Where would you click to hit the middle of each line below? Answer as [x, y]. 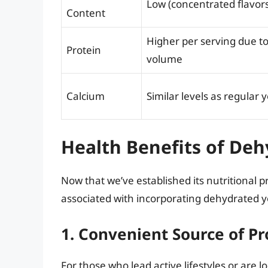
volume [165, 59]
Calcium [86, 96]
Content [86, 13]
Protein [84, 50]
